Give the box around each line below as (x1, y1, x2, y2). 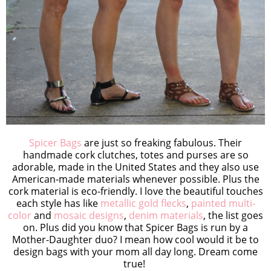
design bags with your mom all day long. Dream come (13, 244, 258, 258)
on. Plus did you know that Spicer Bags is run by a (23, 220, 248, 234)
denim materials (129, 208, 203, 222)
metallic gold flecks (100, 196, 186, 210)
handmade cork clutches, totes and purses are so (22, 148, 249, 162)
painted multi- (191, 196, 255, 210)
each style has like (16, 196, 100, 210)
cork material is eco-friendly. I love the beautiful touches (8, 184, 263, 198)
